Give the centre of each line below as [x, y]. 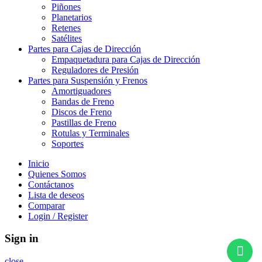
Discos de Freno [82, 112]
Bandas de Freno [83, 101]
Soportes [68, 143]
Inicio [39, 163]
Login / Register [58, 216]
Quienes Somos [57, 174]
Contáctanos [51, 184]
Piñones [66, 6]
